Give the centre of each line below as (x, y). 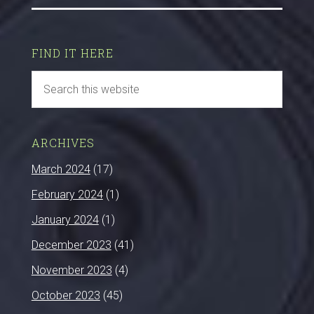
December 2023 (71, 245)
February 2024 (67, 194)
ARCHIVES (63, 143)
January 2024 (65, 220)
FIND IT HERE (72, 53)
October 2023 (66, 295)
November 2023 (71, 270)
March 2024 (61, 169)
